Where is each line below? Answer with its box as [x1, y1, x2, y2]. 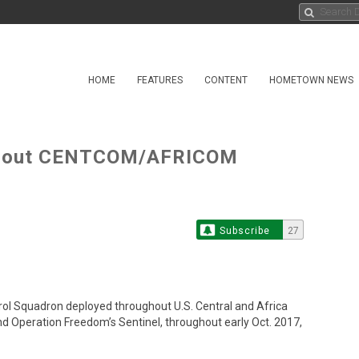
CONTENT [204, 75, 248, 86]
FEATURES [137, 75, 183, 86]
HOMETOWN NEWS [269, 75, 353, 86]
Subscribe [220, 225, 271, 236]
